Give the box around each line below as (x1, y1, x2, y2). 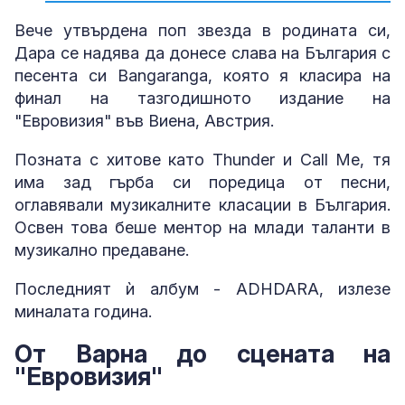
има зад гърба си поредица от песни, (14, 172, 391, 192)
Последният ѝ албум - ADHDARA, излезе (14, 278, 391, 298)
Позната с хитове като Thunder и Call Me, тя (14, 149, 391, 169)
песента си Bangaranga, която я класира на (14, 65, 391, 85)
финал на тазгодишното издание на (14, 88, 391, 108)
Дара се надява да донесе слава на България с (14, 42, 391, 62)
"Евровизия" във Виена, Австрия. (14, 110, 274, 130)
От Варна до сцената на (14, 338, 391, 369)
